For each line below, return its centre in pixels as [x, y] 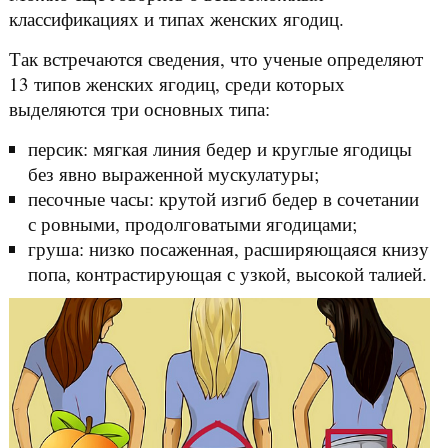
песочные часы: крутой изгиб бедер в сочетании [223, 198]
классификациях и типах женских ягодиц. [176, 18]
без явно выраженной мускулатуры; [173, 173]
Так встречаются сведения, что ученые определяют [215, 58]
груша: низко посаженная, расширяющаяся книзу [228, 248]
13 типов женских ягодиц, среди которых [176, 83]
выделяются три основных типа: [139, 108]
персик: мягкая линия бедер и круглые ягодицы [219, 148]
